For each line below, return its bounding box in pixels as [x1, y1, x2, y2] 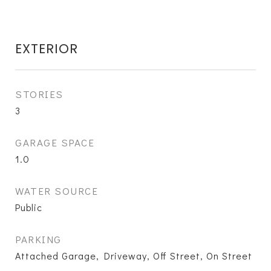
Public [15, 201, 42, 214]
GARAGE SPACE [15, 135, 94, 149]
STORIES [15, 87, 64, 101]
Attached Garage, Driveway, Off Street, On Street [15, 249, 252, 262]
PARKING [15, 232, 62, 246]
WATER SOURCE [15, 184, 98, 198]
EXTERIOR [15, 40, 78, 57]
